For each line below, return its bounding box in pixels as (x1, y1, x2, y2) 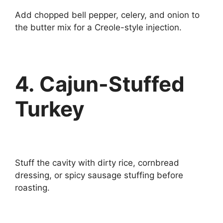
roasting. (15, 182, 50, 193)
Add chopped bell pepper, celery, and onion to (15, 10, 200, 20)
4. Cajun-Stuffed (15, 71, 185, 97)
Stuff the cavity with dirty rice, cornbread (15, 157, 179, 168)
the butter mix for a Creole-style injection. (15, 22, 182, 32)
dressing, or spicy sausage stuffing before (15, 170, 183, 180)
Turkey (15, 96, 85, 121)
